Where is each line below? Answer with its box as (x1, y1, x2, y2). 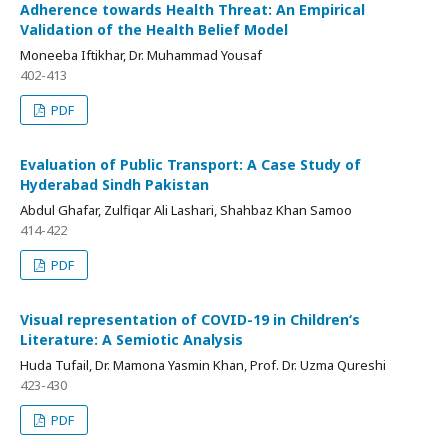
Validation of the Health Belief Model (20, 19, 288, 39)
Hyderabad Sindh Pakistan (20, 174, 209, 194)
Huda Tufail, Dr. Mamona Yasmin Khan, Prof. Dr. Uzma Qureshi (20, 355, 386, 374)
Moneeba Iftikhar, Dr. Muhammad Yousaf (20, 45, 262, 64)
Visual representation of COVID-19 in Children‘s (20, 309, 360, 329)
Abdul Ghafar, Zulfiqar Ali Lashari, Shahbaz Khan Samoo (20, 200, 352, 219)
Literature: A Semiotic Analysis (20, 329, 243, 349)
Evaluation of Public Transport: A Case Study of (20, 154, 361, 174)
